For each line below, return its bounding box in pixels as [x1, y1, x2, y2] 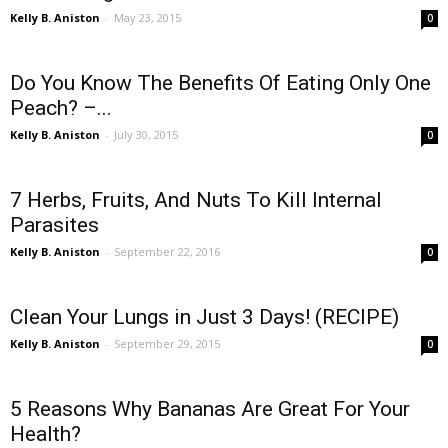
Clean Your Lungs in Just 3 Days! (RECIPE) [10, 305, 399, 330]
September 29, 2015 [114, 336, 220, 352]
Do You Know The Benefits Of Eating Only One [10, 71, 431, 96]
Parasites [10, 213, 99, 238]
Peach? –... [10, 96, 112, 121]
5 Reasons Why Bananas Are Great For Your [10, 397, 410, 422]
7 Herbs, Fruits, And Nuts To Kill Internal [10, 188, 382, 213]
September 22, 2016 [114, 244, 220, 260]
